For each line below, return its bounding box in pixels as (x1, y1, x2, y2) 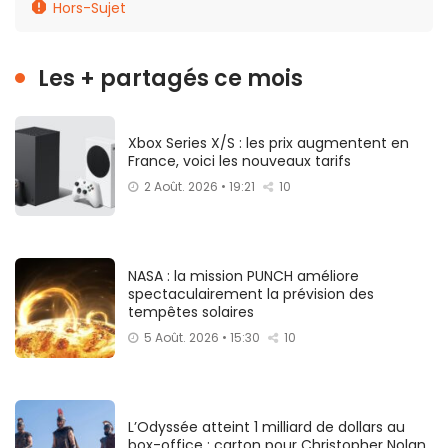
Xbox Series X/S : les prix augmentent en (128, 132, 409, 153)
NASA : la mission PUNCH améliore (128, 265, 359, 286)
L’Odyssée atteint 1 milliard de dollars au (128, 416, 405, 437)
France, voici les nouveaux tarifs (128, 150, 351, 171)
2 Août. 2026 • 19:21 (144, 177, 255, 195)
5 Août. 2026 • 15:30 (144, 328, 260, 346)
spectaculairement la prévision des (128, 283, 374, 304)
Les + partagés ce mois (38, 62, 303, 94)
